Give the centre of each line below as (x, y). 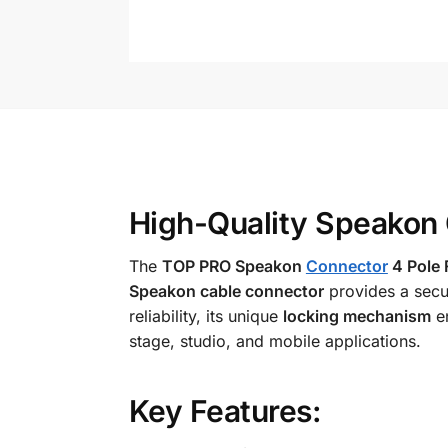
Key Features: (225, 410)
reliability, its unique (205, 315)
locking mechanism (356, 315)
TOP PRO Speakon (233, 265)
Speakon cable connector (226, 290)
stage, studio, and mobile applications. (274, 340)
